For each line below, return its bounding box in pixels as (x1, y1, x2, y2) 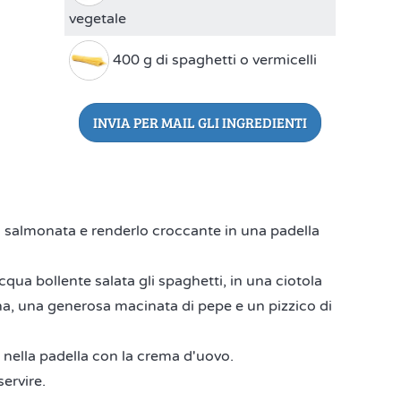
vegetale (69, 10, 127, 28)
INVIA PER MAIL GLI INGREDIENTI (93, 113, 308, 132)
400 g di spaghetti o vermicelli (109, 50, 318, 69)
